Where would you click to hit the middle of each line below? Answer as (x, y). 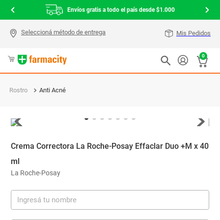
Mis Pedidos (193, 33)
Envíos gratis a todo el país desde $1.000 (121, 10)
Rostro (19, 90)
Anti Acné (53, 90)
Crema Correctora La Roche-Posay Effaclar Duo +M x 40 (110, 146)
